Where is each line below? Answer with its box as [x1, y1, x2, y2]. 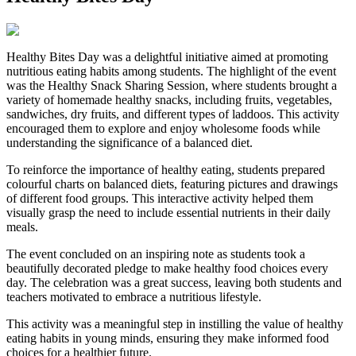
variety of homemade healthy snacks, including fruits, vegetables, [6, 92, 332, 106]
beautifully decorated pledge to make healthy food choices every [6, 261, 328, 275]
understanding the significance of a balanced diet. [6, 135, 253, 149]
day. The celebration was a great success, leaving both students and [6, 275, 342, 289]
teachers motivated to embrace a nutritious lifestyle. [6, 289, 261, 304]
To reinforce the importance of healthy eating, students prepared [6, 162, 325, 176]
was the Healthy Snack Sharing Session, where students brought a [6, 78, 337, 92]
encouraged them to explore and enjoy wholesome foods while [6, 121, 320, 135]
